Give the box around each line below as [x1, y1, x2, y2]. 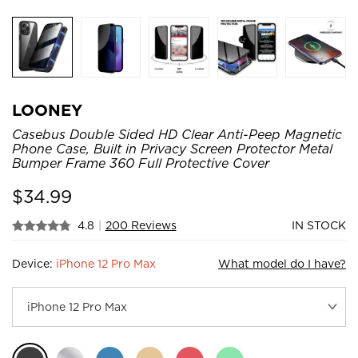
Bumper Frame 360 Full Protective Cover [12, 155, 269, 171]
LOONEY [12, 100, 82, 120]
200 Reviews [105, 218, 177, 232]
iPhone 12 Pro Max [56, 257, 156, 270]
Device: [12, 257, 56, 270]
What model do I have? [218, 257, 346, 270]
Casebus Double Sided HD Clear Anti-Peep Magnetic [12, 126, 342, 142]
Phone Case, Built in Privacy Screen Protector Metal [12, 141, 332, 157]
